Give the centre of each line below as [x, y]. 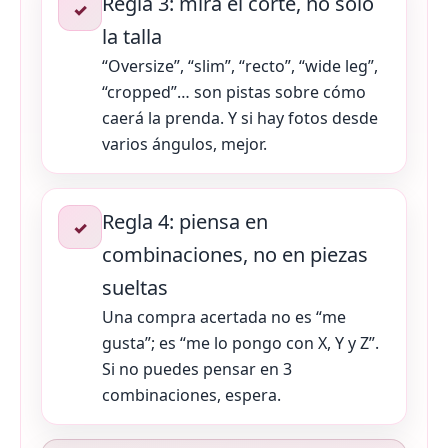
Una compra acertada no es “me [224, 317]
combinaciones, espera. [191, 395]
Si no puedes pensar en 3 [197, 369]
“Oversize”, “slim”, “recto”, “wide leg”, [240, 66]
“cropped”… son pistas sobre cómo [234, 92]
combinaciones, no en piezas [235, 255]
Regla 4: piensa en [185, 222]
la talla [132, 37]
